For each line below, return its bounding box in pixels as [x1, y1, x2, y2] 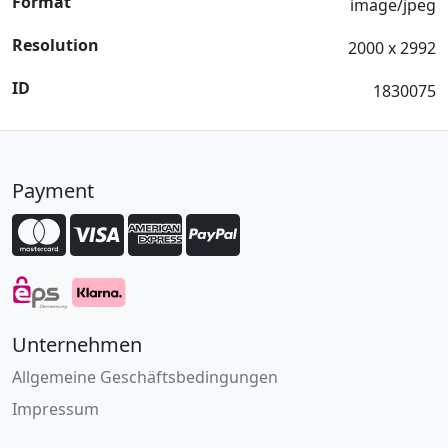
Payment [12, 177, 94, 204]
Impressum [12, 398, 99, 421]
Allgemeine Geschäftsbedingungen [12, 366, 278, 389]
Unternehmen [12, 331, 142, 359]
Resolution [12, 34, 99, 56]
